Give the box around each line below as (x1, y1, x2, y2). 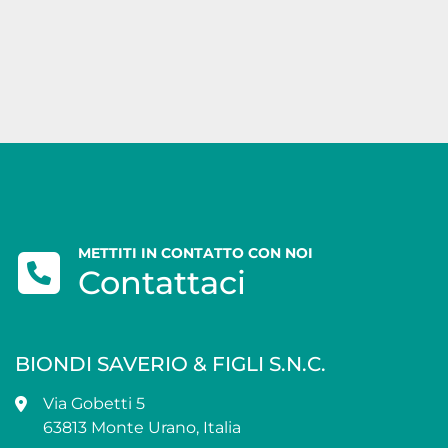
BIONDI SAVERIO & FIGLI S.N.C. (15, 352, 326, 376)
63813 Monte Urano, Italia (43, 418, 241, 437)
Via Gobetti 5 (43, 394, 145, 413)
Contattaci (78, 263, 246, 302)
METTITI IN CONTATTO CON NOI (78, 244, 313, 262)
